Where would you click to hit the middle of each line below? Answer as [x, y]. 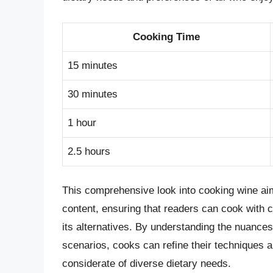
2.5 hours [89, 151]
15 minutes [93, 65]
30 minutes [93, 94]
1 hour [82, 122]
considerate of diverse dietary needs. [147, 264]
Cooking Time [166, 37]
